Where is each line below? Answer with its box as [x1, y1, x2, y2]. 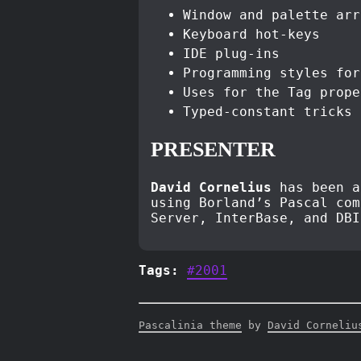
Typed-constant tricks [183, 104, 352, 120]
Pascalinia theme [139, 319, 242, 332]
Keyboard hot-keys [183, 27, 320, 43]
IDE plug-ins [183, 46, 280, 62]
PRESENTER [151, 137, 276, 162]
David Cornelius [151, 180, 272, 196]
